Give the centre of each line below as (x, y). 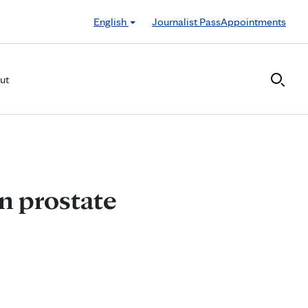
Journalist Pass (186, 21)
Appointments (253, 21)
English (111, 21)
